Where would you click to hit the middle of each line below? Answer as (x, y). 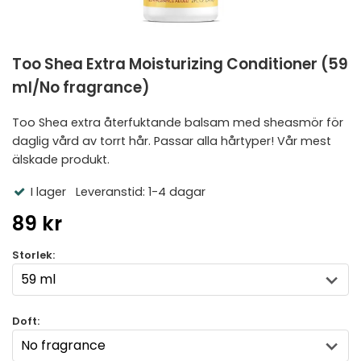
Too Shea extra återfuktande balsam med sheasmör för (178, 122)
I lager (48, 192)
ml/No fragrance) (81, 87)
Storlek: (33, 255)
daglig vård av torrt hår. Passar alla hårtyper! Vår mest (172, 141)
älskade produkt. (61, 160)
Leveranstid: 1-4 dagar (137, 192)
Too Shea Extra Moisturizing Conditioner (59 (180, 64)
